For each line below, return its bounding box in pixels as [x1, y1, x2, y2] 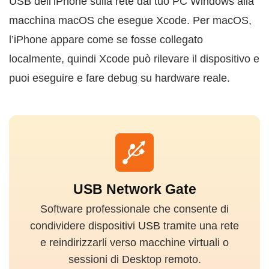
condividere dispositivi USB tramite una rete [30, 220, 239, 232]
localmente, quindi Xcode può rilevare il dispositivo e [9, 53, 259, 65]
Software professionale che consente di [40, 203, 229, 216]
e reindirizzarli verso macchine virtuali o [40, 237, 229, 249]
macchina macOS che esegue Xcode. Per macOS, [9, 14, 252, 27]
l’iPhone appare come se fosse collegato [9, 34, 203, 46]
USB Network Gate [73, 181, 196, 198]
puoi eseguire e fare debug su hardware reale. [9, 72, 230, 85]
